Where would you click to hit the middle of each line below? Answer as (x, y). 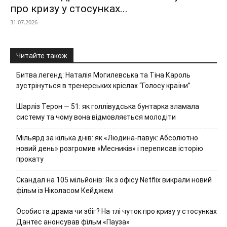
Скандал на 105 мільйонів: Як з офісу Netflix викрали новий (114, 180)
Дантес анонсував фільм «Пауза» (73, 222)
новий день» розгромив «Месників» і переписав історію (110, 148)
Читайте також (42, 55)
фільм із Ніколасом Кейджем (65, 190)
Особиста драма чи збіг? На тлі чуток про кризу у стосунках (117, 211)
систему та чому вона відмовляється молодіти (96, 117)
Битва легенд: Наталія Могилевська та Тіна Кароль (103, 75)
